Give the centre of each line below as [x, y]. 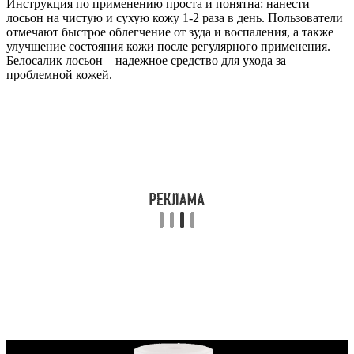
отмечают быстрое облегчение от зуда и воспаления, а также [170, 32]
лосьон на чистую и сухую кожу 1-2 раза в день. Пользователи [175, 17]
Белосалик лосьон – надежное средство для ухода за [146, 60]
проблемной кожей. [59, 74]
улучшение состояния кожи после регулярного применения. [168, 46]
